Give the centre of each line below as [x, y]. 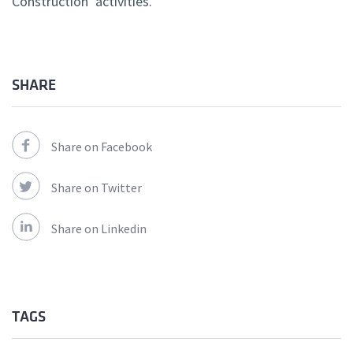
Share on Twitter [97, 188]
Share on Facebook [102, 147]
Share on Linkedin [99, 229]
